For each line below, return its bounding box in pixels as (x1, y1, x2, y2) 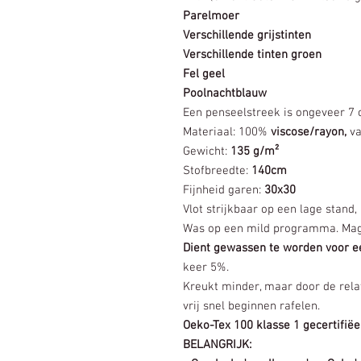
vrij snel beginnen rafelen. (183, 298, 320, 313)
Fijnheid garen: (183, 182, 264, 197)
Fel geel (183, 66, 225, 81)
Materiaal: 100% (183, 124, 271, 139)
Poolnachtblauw (183, 85, 267, 101)
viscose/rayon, (271, 124, 350, 139)
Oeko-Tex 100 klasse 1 (183, 317, 303, 333)
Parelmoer (183, 8, 239, 23)
